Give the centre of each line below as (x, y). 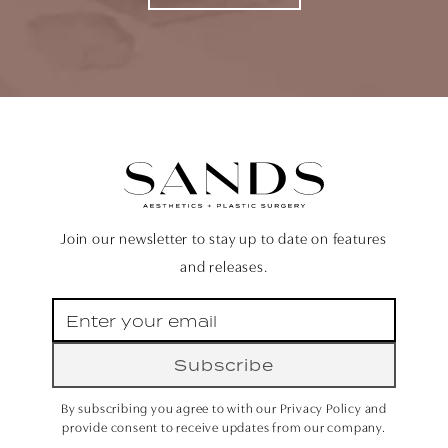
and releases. (224, 269)
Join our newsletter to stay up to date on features (224, 241)
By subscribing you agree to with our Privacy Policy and (224, 410)
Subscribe (224, 364)
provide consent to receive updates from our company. (224, 429)
